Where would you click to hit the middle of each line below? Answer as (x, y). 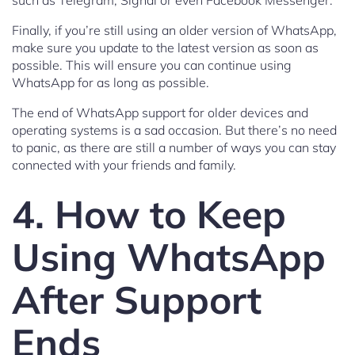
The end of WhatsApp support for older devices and (160, 113)
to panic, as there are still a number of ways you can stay (174, 148)
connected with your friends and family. (124, 165)
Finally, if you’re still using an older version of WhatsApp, (174, 31)
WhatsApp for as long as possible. (111, 83)
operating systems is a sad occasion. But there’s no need (174, 130)
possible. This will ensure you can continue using (152, 65)
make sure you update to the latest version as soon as (165, 48)
